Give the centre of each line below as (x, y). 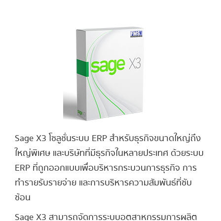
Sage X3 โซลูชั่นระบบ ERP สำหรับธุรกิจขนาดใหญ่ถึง (108, 139)
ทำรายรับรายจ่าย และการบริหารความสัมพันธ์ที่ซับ (103, 183)
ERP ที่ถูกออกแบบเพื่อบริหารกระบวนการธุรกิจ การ (106, 168)
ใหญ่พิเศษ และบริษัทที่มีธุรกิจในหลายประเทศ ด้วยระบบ (109, 153)
